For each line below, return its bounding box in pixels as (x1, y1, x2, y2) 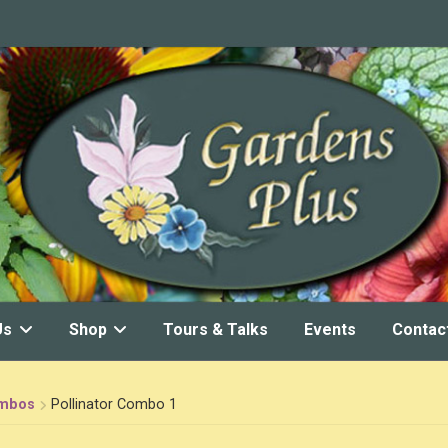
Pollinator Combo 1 (50, 396, 177, 414)
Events (303, 320, 356, 340)
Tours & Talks (162, 320, 268, 340)
